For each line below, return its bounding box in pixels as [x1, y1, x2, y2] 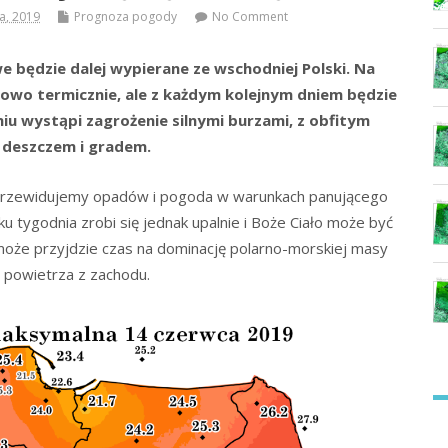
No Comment [212, 8, 289, 26]
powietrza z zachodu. [3, 264, 150, 285]
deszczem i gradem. [2, 136, 152, 157]
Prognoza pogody [74, 8, 178, 26]
